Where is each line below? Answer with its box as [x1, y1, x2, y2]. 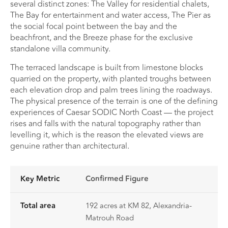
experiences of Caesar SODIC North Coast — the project [10, 106, 213, 119]
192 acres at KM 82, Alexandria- [85, 199, 192, 212]
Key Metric [20, 173, 60, 185]
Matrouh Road [85, 212, 134, 224]
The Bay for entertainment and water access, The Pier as [10, 9, 211, 22]
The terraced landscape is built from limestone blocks [10, 61, 203, 74]
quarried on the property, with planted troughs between [10, 72, 211, 85]
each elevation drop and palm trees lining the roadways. [10, 83, 212, 96]
